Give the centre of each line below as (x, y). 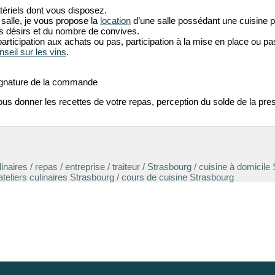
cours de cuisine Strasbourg (178, 177)
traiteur (126, 167)
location (115, 21)
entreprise (85, 167)
